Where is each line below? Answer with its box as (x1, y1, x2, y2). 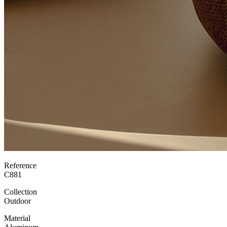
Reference (4, 161, 36, 170)
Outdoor (4, 197, 31, 206)
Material (4, 214, 30, 223)
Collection (4, 187, 37, 197)
